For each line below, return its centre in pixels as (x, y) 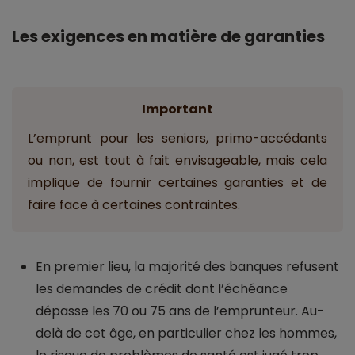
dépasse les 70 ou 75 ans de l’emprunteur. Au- (180, 311)
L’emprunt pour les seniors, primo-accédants (177, 139)
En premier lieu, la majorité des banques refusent (187, 267)
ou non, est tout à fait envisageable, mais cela (177, 161)
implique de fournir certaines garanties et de (177, 183)
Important (177, 109)
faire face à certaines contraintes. (134, 205)
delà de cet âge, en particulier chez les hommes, (186, 334)
